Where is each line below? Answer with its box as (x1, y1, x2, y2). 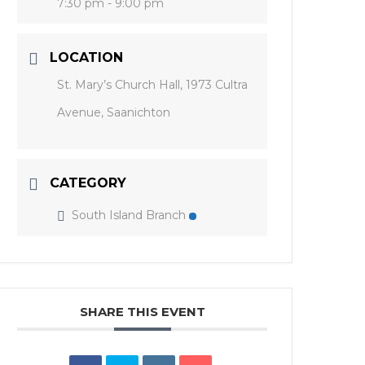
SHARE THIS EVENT (79, 303, 205, 319)
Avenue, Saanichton (57, 104, 171, 120)
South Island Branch (72, 207, 187, 222)
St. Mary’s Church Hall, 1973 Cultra (57, 77, 248, 92)
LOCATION (50, 49, 124, 65)
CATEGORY (50, 174, 127, 191)
